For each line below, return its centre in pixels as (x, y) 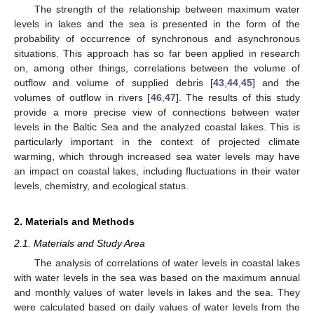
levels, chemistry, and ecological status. (101, 185)
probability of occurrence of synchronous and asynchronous (157, 38)
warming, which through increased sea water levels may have (157, 156)
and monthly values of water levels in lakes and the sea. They (157, 292)
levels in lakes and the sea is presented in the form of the (157, 23)
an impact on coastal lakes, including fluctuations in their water (157, 171)
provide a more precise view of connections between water (157, 112)
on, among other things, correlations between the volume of (157, 68)
